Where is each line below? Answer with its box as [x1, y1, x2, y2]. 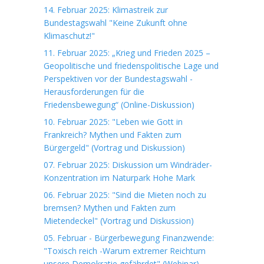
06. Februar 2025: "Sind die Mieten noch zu [44, 189, 206, 200]
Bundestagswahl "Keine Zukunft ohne [44, 17, 187, 28]
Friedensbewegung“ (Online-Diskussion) [44, 99, 194, 110]
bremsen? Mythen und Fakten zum [44, 202, 176, 213]
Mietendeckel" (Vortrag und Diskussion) [44, 215, 194, 226]
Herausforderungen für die [44, 86, 144, 97]
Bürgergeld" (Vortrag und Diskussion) [44, 142, 185, 153]
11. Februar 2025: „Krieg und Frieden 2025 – [44, 47, 210, 58]
